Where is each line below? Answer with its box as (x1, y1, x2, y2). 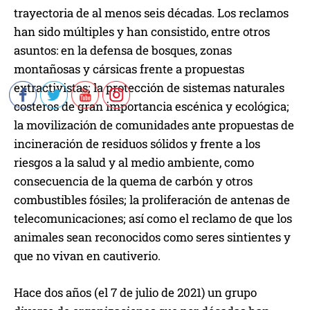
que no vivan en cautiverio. (14, 248, 161, 264)
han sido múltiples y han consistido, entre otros (14, 24, 270, 40)
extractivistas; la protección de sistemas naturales (14, 80, 284, 96)
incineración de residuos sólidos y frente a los (14, 136, 260, 152)
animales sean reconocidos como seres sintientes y (14, 229, 291, 246)
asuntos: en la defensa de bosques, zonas (14, 42, 232, 59)
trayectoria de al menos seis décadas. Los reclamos (14, 5, 289, 21)
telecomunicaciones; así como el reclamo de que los (14, 210, 292, 227)
